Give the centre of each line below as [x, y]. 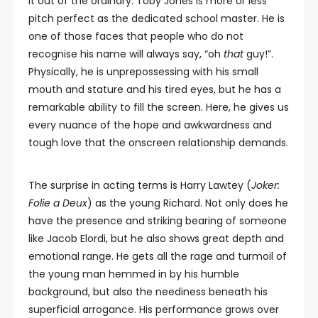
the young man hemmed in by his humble [134, 274]
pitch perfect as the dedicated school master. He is [157, 18]
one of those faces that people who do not [136, 36]
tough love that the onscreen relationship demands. [158, 143]
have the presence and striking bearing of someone [158, 221]
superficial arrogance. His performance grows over [154, 309]
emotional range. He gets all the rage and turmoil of [158, 256]
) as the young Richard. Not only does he [188, 203]
